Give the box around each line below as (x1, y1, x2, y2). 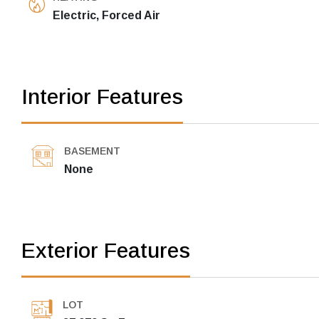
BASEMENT (64, 145, 120, 157)
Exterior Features (21, 239, 190, 263)
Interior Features (21, 85, 183, 109)
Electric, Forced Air (53, 9, 160, 22)
